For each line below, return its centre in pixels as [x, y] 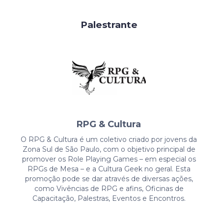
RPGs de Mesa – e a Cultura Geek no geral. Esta [109, 169]
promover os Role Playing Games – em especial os [109, 159]
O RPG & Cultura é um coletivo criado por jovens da [109, 139]
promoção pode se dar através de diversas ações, [109, 179]
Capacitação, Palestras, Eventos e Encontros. [109, 198]
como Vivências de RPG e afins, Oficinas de [109, 188]
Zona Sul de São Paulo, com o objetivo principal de [109, 149]
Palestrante [109, 25]
